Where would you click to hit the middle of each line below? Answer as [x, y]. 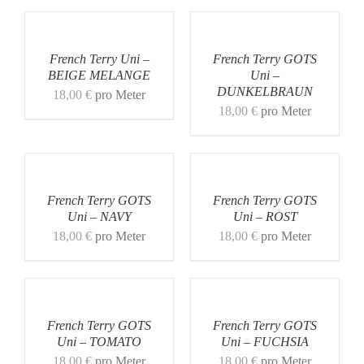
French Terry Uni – [99, 58]
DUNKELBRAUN [265, 91]
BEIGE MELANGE [99, 75]
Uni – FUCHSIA [265, 341]
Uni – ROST [265, 216]
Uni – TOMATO [99, 341]
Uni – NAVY [99, 216]
